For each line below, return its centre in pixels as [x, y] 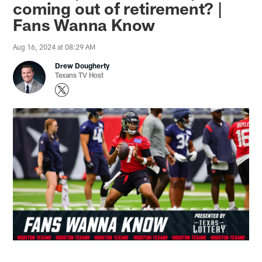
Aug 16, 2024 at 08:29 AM [54, 47]
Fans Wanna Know [84, 25]
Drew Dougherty [82, 66]
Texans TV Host [80, 75]
